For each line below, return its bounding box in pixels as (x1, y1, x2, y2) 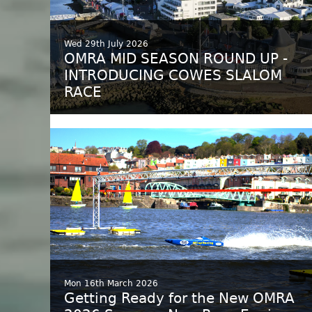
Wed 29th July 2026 (64, 39, 148, 49)
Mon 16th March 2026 (64, 279, 158, 288)
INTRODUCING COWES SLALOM (64, 67, 282, 84)
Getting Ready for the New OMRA (64, 290, 295, 306)
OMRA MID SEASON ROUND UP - (64, 50, 288, 67)
